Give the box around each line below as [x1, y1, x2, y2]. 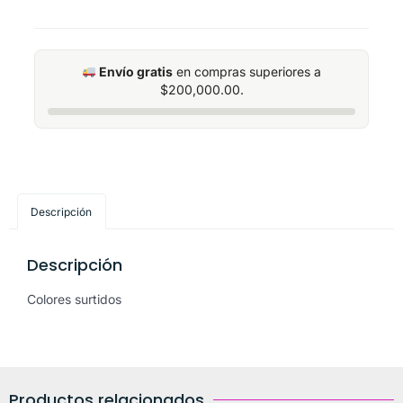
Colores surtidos [27, 291, 121, 308]
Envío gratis [99, 64, 174, 80]
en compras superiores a [173, 64, 322, 80]
